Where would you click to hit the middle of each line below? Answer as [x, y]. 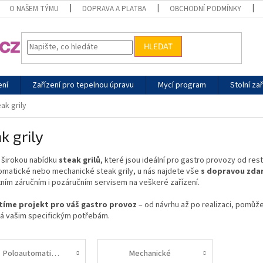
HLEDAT [159, 46]
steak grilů [79, 160]
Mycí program [182, 85]
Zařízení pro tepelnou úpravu [83, 85]
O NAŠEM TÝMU [34, 9]
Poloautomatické [55, 253]
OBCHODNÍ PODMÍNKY [206, 9]
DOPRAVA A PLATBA [114, 9]
